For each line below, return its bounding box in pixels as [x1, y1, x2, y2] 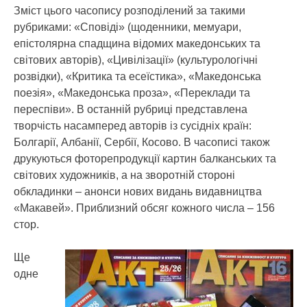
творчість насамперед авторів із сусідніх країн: [14, 120, 251, 132]
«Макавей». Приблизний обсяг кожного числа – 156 [14, 202, 275, 214]
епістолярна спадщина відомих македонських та [14, 38, 260, 49]
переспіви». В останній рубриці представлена [14, 103, 247, 115]
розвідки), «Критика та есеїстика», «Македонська [14, 71, 261, 82]
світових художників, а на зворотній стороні [14, 169, 235, 181]
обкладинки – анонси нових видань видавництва [14, 186, 262, 197]
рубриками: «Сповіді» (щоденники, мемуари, [14, 21, 241, 33]
